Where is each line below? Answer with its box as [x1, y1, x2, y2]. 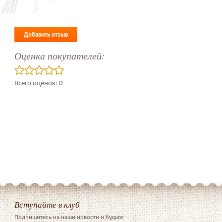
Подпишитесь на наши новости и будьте [14, 213, 123, 221]
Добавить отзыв [23, 31, 68, 39]
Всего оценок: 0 [14, 78, 63, 88]
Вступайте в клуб [14, 199, 80, 211]
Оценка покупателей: [14, 49, 105, 62]
